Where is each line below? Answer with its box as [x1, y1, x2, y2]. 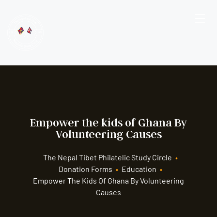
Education [121, 164, 156, 173]
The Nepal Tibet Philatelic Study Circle [43, 153, 172, 162]
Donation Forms [58, 164, 112, 173]
